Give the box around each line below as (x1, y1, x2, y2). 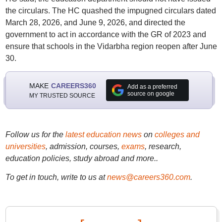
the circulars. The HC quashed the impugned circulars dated (5, 6, 216, 15)
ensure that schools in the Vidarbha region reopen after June (5, 42, 217, 51)
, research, (144, 142, 181, 151)
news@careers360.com (107, 173, 190, 181)
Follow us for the (5, 130, 65, 139)
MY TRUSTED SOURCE (29, 92, 95, 99)
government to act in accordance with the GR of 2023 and (5, 30, 206, 39)
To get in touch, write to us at (5, 173, 105, 181)
